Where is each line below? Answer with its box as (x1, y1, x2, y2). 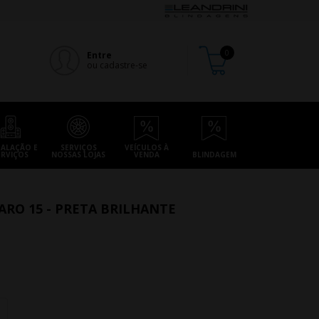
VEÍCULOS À (124, 142, 169, 152)
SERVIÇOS (60, 142, 97, 152)
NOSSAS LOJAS (51, 150, 106, 159)
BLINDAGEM (192, 150, 236, 159)
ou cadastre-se (86, 59, 147, 71)
